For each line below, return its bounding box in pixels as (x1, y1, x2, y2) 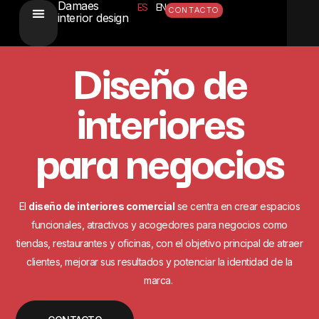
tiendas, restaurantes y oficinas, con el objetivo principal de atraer (16, 237, 303, 250)
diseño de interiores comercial (28, 200, 175, 213)
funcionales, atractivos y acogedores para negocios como (31, 219, 288, 231)
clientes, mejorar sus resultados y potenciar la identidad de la (26, 256, 293, 268)
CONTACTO (169, 6, 220, 14)
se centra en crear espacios (174, 200, 300, 213)
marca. (144, 274, 175, 287)
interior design (57, 11, 129, 25)
